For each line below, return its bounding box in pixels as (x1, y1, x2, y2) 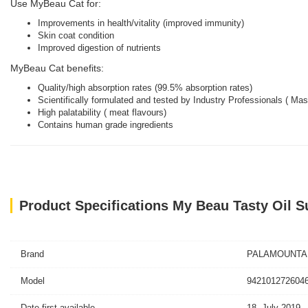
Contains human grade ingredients (38, 120, 173, 130)
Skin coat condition (38, 30, 114, 41)
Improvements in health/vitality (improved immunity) (38, 18, 244, 28)
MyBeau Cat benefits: (10, 63, 104, 74)
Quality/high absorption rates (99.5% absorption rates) (38, 82, 252, 93)
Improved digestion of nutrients (38, 43, 161, 53)
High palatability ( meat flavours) (38, 107, 166, 118)
